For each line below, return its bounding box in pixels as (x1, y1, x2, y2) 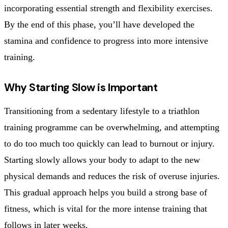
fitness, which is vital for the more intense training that (4, 203, 207, 214)
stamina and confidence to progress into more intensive (4, 35, 208, 46)
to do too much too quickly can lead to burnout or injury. (4, 138, 215, 149)
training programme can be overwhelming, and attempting (4, 122, 219, 132)
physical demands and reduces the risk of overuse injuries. (4, 170, 220, 181)
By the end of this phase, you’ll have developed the (4, 19, 194, 30)
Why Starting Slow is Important (4, 80, 158, 95)
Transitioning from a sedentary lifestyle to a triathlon (4, 105, 199, 116)
